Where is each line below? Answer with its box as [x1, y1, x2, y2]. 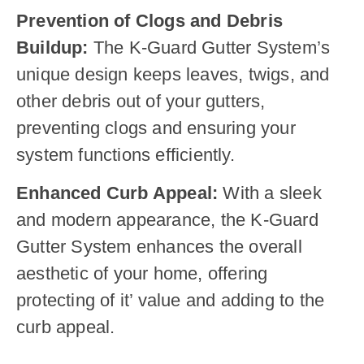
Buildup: [16, 37, 93, 58]
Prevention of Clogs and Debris [16, 10, 284, 31]
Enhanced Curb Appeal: [16, 183, 219, 204]
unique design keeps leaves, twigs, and [16, 63, 330, 84]
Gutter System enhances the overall [16, 236, 302, 258]
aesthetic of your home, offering [16, 263, 268, 284]
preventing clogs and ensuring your [16, 117, 296, 138]
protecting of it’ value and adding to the [16, 290, 325, 311]
